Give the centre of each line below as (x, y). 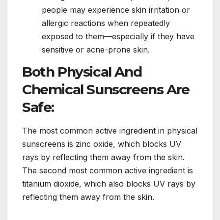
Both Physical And (82, 71)
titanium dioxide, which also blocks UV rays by (109, 184)
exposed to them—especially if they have (118, 36)
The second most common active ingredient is (108, 171)
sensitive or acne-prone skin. (96, 49)
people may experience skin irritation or (116, 10)
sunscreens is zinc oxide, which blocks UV (102, 144)
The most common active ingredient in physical (110, 131)
